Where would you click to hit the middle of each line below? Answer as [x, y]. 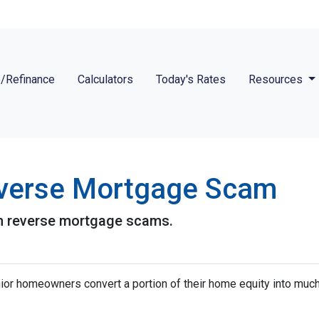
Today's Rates [191, 79]
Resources [277, 79]
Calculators [106, 79]
